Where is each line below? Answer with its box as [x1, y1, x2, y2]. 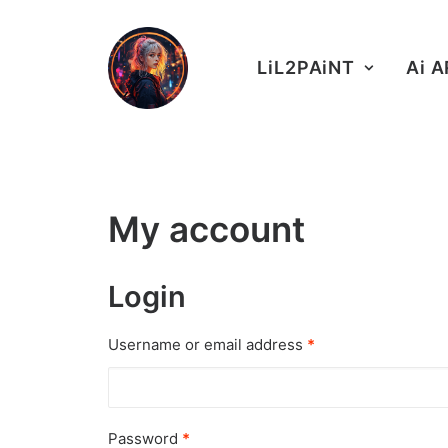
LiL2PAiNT [257, 57, 356, 78]
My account [108, 208, 305, 250]
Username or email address [108, 335, 307, 354]
